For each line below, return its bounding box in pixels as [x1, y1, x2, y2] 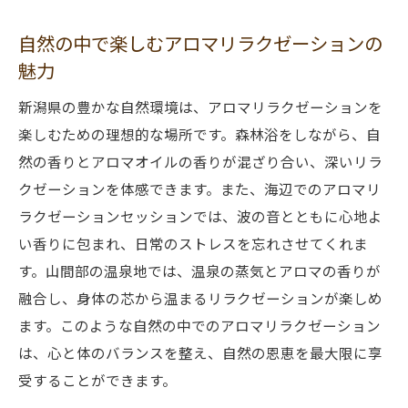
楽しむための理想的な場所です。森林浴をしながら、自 [18, 124, 381, 144]
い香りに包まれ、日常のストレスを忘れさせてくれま [18, 233, 368, 253]
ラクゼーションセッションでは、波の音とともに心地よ [18, 206, 382, 226]
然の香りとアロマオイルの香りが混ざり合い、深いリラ [18, 151, 382, 171]
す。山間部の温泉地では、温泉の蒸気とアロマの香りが [18, 260, 381, 280]
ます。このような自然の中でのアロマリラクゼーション [18, 315, 381, 335]
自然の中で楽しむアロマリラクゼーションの [18, 29, 382, 56]
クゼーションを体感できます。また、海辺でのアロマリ [18, 178, 381, 199]
